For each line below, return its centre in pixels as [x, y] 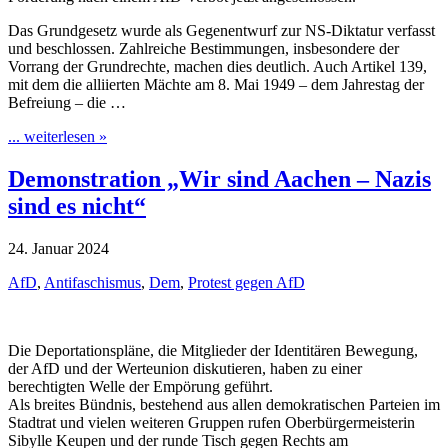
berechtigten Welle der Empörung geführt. [140, 387]
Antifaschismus [92, 283]
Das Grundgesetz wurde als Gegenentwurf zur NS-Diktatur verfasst [221, 31]
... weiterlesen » [57, 137]
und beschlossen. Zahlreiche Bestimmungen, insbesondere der [203, 49]
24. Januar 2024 [58, 249]
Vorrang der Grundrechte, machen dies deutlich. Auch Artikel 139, [217, 67]
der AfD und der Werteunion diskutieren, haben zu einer [185, 369]
